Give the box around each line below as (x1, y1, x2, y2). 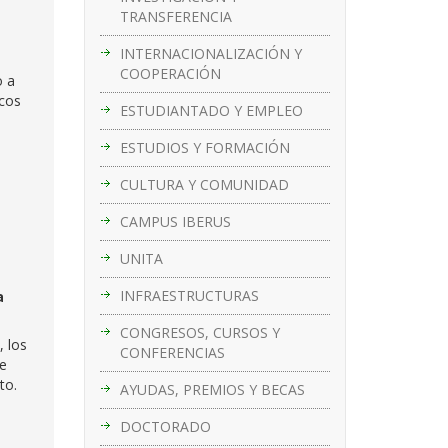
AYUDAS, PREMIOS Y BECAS (119, 379, 305, 399)
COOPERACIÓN (119, 63, 221, 83)
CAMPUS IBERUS (119, 211, 231, 231)
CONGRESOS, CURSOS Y (119, 322, 280, 342)
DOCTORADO (119, 416, 211, 436)
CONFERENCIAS (119, 342, 225, 362)
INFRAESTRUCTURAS (119, 285, 259, 305)
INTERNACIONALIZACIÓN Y (119, 43, 302, 63)
